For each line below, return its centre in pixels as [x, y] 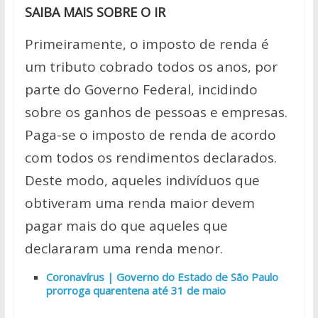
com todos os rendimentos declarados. [150, 158]
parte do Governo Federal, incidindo [141, 89]
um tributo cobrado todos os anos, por [151, 67]
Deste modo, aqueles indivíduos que [142, 180]
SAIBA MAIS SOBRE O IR [95, 12]
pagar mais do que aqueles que [126, 226]
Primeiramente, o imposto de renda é [147, 44]
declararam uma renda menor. [124, 248]
